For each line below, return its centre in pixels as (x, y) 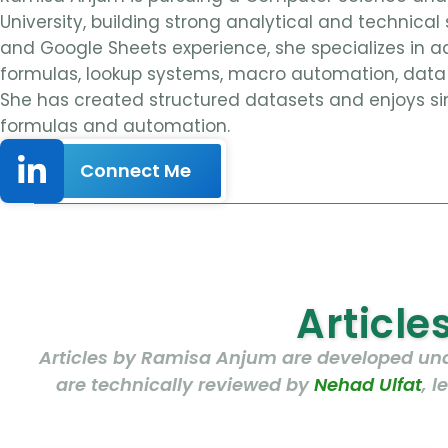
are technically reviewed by (184, 384)
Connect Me (135, 170)
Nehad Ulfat (367, 384)
